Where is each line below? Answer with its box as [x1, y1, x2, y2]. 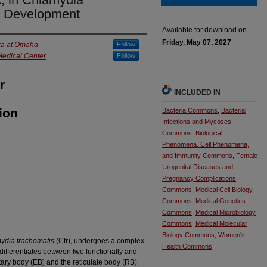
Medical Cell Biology [195, 186, 253, 194]
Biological [195, 129, 222, 137]
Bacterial [221, 107, 246, 114]
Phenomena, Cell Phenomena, [162, 141, 249, 148]
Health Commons [162, 243, 212, 250]
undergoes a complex [72, 237, 144, 246]
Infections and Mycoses [162, 118, 231, 126]
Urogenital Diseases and [162, 163, 233, 171]
